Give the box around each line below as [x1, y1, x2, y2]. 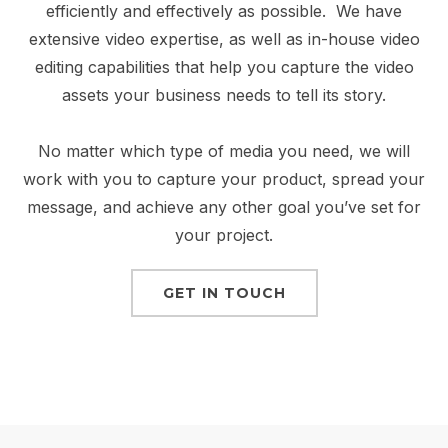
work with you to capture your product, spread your [23, 169, 425, 190]
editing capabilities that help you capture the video [34, 57, 414, 78]
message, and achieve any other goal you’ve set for [27, 197, 421, 218]
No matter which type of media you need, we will [38, 141, 410, 162]
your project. [175, 225, 273, 246]
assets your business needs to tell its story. [62, 85, 386, 106]
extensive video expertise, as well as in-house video [28, 29, 420, 50]
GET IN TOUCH [162, 284, 286, 303]
